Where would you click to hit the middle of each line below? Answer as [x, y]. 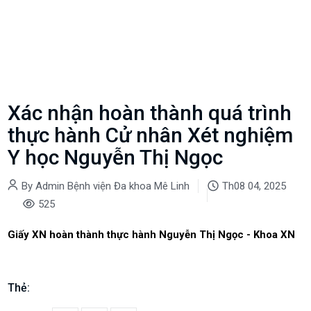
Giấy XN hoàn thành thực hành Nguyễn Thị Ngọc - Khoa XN [152, 235]
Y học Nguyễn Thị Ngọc [116, 158]
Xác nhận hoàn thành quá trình [150, 113]
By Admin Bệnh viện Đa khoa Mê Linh [106, 186]
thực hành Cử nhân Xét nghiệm [151, 135]
